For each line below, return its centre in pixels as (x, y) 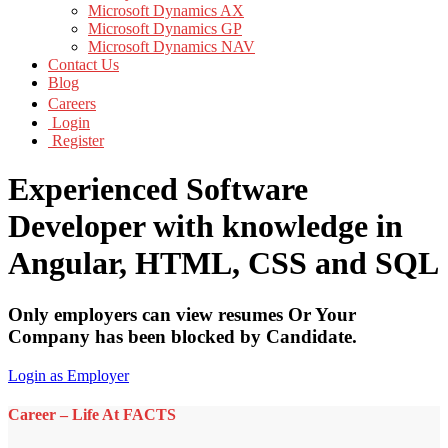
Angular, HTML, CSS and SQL (223, 263)
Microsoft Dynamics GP (165, 28)
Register (76, 140)
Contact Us (83, 64)
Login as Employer (68, 375)
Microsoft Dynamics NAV (171, 46)
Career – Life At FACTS (92, 414)
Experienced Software (158, 189)
